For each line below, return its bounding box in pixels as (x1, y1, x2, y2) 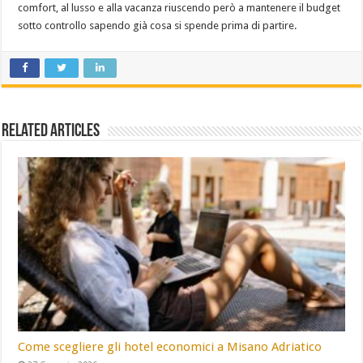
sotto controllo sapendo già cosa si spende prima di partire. (18, 19, 297, 32)
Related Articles (2, 122, 100, 142)
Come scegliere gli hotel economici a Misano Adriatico (18, 339, 322, 354)
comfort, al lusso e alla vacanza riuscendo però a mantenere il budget (18, 2, 341, 15)
